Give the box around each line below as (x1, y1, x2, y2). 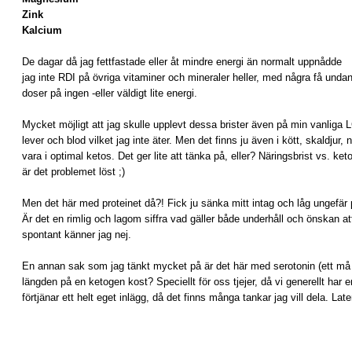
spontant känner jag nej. (22, 229, 131, 240)
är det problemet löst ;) (22, 166, 125, 178)
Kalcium (22, 24, 62, 36)
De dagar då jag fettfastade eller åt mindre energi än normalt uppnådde (22, 56, 342, 68)
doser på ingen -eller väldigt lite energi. (22, 87, 197, 99)
